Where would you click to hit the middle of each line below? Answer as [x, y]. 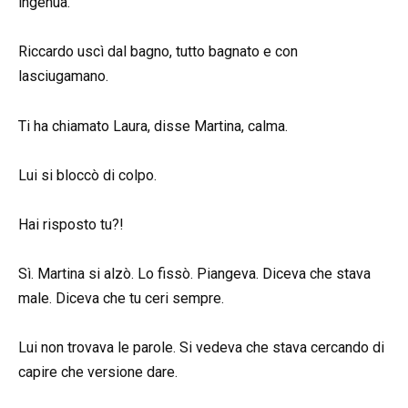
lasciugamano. [63, 76]
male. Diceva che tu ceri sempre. [121, 299]
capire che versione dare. [98, 372]
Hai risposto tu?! [71, 225]
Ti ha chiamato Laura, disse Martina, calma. [153, 126]
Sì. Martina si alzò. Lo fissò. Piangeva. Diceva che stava [194, 274]
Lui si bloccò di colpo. [87, 175]
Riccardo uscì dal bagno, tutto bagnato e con [158, 52]
